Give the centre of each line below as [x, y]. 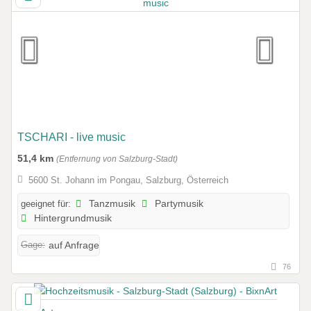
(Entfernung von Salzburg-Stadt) [117, 159]
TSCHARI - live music [72, 137]
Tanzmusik [111, 204]
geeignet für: [46, 204]
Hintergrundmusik [72, 219]
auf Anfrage [74, 246]
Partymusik [178, 204]
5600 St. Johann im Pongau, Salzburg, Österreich [128, 180]
